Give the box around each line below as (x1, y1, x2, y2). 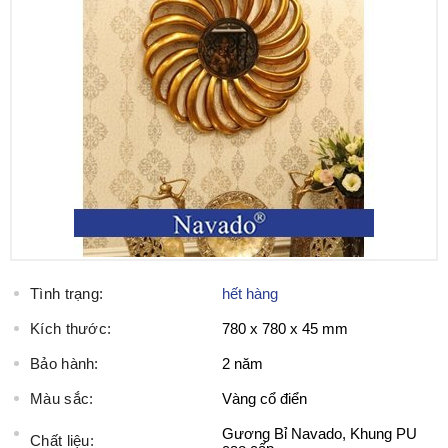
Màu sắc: (30, 390, 94, 407)
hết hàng (222, 285, 278, 302)
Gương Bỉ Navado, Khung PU (222, 425, 417, 442)
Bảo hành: (30, 355, 99, 372)
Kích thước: (30, 320, 112, 337)
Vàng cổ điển (222, 390, 307, 407)
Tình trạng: (30, 285, 104, 302)
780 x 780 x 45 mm (222, 320, 348, 337)
